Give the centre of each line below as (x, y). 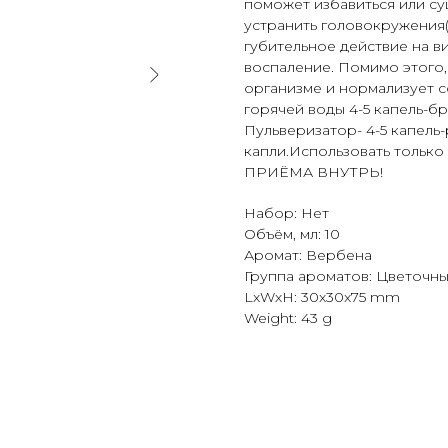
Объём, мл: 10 (292, 234)
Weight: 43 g (288, 318)
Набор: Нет (286, 213)
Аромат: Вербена (308, 255)
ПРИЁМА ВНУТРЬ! (313, 172)
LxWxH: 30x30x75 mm (322, 297)
